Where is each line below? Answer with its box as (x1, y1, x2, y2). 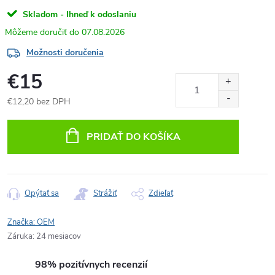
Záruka (7, 231, 33, 242)
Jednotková (7, 109, 50, 120)
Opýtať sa (25, 188, 59, 199)
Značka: (7, 217, 37, 228)
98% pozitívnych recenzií (35, 258, 147, 271)
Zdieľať (149, 188, 173, 199)
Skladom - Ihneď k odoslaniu (23, 9, 136, 20)
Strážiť (93, 188, 117, 199)
